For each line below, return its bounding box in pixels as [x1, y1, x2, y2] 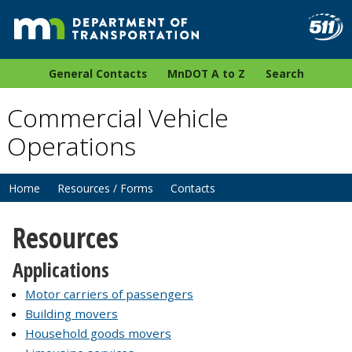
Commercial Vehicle [6, 101, 229, 135]
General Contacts [48, 66, 147, 82]
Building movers [25, 306, 118, 322]
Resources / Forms [57, 181, 153, 196]
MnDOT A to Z [167, 66, 245, 82]
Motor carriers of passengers [25, 286, 193, 302]
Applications [13, 256, 109, 284]
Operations [6, 129, 136, 163]
